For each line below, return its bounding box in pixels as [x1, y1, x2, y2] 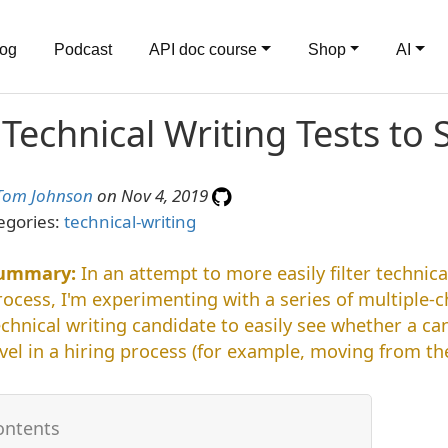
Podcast [54, 41, 112, 58]
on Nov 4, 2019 [92, 184, 212, 207]
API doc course [149, 41, 257, 58]
